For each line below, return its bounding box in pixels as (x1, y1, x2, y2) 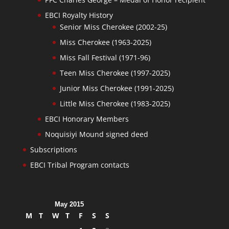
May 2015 (55, 200, 84, 209)
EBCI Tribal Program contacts (30, 160, 129, 170)
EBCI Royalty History (44, 10, 113, 20)
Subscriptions (30, 145, 77, 155)
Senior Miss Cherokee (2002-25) (59, 22, 167, 32)
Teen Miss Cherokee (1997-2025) (59, 68, 170, 78)
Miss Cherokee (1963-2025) (59, 37, 151, 48)
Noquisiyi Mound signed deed (44, 129, 148, 140)
